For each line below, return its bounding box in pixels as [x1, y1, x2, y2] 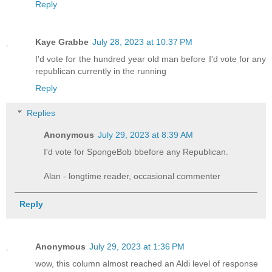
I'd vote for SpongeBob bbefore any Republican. [44, 147, 229, 157]
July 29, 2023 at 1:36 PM [89, 241, 185, 251]
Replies [27, 108, 56, 118]
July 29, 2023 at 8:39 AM [98, 130, 194, 140]
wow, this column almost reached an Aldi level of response [35, 258, 258, 268]
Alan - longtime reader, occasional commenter [44, 171, 221, 182]
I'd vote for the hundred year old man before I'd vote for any [35, 53, 266, 64]
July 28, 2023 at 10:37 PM [92, 36, 192, 47]
